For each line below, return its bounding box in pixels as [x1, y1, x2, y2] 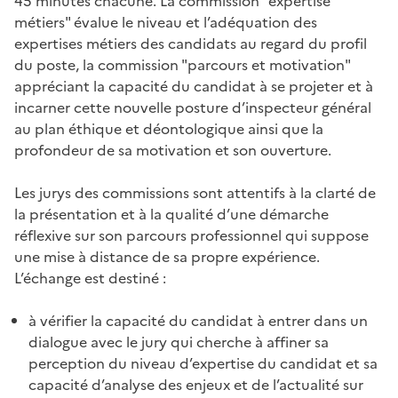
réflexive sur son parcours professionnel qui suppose [14, 225, 369, 246]
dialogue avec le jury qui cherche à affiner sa [28, 331, 329, 353]
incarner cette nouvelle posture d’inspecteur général [14, 97, 371, 118]
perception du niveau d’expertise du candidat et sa [28, 353, 378, 374]
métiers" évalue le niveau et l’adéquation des [14, 12, 317, 33]
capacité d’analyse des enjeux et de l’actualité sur [28, 374, 363, 395]
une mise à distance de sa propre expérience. [14, 246, 320, 267]
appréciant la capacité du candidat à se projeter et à [14, 76, 373, 97]
